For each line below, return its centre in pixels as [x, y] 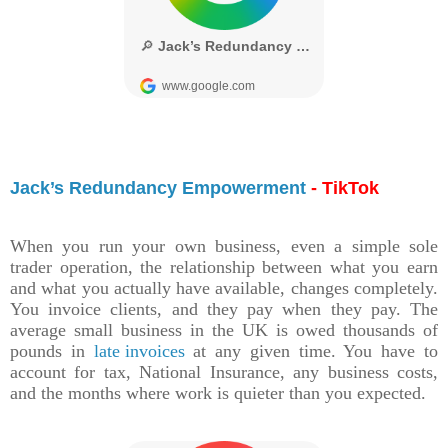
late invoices [139, 350]
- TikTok [342, 187]
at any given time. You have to [311, 350]
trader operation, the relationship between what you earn [224, 266]
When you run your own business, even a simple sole [224, 245]
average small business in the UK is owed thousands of [224, 329]
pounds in [52, 350]
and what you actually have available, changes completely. [224, 287]
